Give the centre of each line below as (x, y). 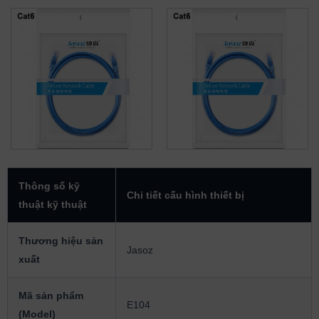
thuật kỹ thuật (53, 204)
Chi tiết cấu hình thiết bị (185, 195)
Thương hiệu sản (61, 241)
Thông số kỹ (49, 186)
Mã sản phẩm (51, 296)
